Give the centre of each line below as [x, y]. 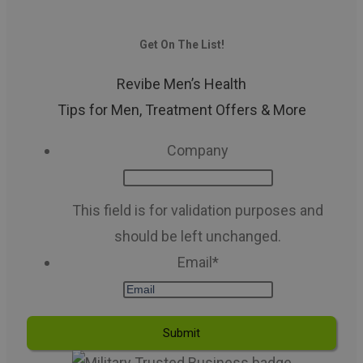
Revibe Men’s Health [181, 84]
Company [198, 151]
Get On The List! [181, 44]
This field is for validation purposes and [198, 211]
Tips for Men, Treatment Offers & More [181, 110]
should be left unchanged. [198, 237]
